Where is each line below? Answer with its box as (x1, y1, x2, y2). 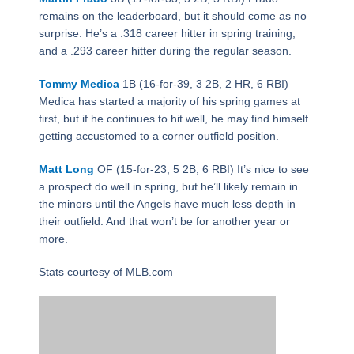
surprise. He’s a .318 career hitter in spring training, (38, 27, 296, 40)
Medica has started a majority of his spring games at (38, 95, 300, 108)
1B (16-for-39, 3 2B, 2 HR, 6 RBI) (119, 77, 288, 91)
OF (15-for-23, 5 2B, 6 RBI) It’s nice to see (93, 163, 309, 176)
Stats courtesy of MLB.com (38, 265, 173, 279)
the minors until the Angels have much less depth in (38, 198, 296, 211)
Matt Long (38, 163, 94, 176)
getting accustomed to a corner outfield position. (38, 130, 279, 143)
